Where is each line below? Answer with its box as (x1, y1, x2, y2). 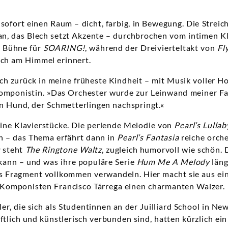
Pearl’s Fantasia (117, 132, 179, 142)
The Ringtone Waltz (25, 145, 102, 155)
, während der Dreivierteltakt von (85, 43, 217, 53)
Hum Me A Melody (136, 157, 210, 167)
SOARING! (43, 43, 85, 53)
